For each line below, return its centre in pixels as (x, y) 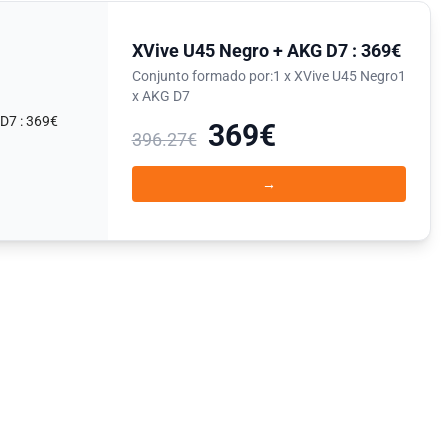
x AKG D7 (160, 96)
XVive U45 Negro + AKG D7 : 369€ (266, 50)
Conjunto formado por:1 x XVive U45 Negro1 (268, 76)
